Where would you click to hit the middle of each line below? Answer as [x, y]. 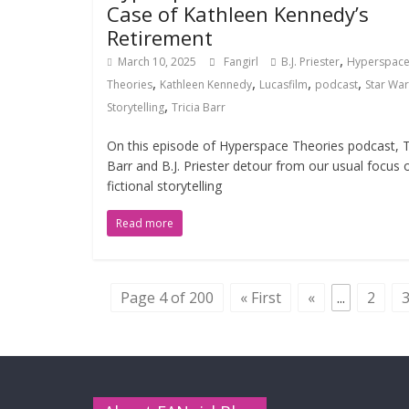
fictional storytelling [164, 186]
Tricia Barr [199, 107]
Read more [145, 223]
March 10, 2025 [157, 62]
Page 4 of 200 [167, 298]
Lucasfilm [283, 84]
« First [261, 298]
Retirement [160, 37]
